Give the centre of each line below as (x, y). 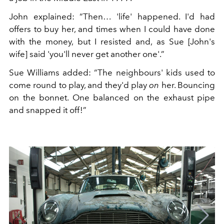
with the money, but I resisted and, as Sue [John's (112, 42)
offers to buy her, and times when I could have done (112, 29)
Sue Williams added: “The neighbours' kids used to (112, 73)
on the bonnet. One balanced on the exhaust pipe (112, 98)
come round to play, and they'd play (78, 85)
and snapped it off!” (48, 110)
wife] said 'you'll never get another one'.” (87, 54)
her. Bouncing (188, 85)
